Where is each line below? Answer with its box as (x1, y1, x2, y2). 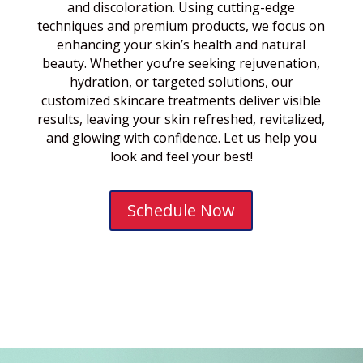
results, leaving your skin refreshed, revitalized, (37, 109, 326, 128)
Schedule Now (127, 199, 236, 221)
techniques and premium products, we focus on (37, 16, 326, 35)
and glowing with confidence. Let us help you (45, 128, 317, 147)
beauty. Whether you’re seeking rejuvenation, (42, 53, 321, 72)
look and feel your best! (109, 147, 253, 165)
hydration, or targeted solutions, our (69, 72, 293, 91)
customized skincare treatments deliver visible (41, 91, 322, 109)
